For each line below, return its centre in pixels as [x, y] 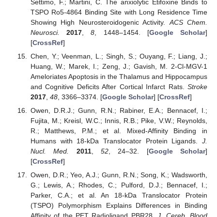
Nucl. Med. [50, 151]
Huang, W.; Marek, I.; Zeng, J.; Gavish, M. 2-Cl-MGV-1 [119, 66]
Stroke [197, 86]
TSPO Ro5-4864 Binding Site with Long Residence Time [119, 12]
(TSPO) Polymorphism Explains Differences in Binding [119, 206]
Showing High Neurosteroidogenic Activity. [100, 22]
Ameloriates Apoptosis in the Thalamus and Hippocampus [119, 76]
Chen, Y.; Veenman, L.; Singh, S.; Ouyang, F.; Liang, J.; [119, 56]
